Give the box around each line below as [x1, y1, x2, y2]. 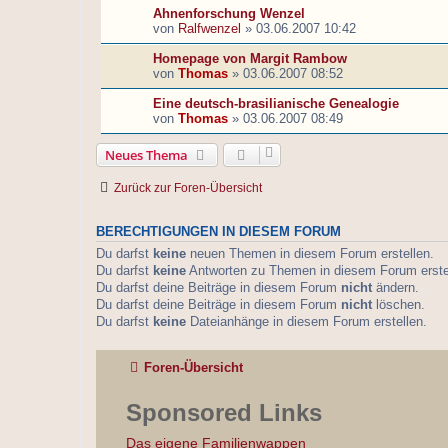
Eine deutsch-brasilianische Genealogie [153, 96, 399, 112]
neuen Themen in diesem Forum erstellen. [186, 246, 434, 262]
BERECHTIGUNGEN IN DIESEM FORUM [96, 225, 341, 240]
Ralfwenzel [178, 21, 241, 37]
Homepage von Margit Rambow [153, 51, 347, 67]
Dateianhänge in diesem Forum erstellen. [186, 314, 427, 330]
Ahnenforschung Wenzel [153, 6, 305, 22]
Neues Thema [105, 146, 188, 165]
